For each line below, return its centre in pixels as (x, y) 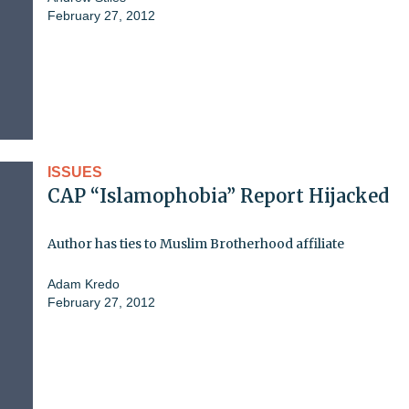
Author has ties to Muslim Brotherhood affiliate (196, 243)
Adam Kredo (84, 283)
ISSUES (75, 172)
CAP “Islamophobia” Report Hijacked (218, 195)
